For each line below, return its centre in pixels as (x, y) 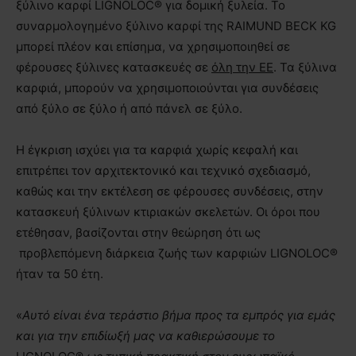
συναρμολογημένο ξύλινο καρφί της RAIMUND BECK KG (176, 25)
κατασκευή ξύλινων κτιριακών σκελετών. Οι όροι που (168, 211)
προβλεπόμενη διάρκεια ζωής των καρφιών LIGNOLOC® (177, 253)
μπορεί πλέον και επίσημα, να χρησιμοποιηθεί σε (153, 46)
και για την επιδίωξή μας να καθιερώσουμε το (145, 335)
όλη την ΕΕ (242, 67)
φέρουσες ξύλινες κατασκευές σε (114, 67)
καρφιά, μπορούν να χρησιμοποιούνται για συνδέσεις (167, 87)
